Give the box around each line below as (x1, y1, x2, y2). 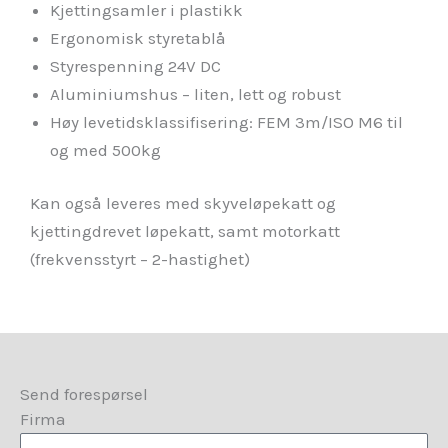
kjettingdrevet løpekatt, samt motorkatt (30, 221, 340, 242)
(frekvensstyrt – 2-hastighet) (30, 249, 250, 270)
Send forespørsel (20, 384, 148, 405)
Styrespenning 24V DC (50, 55, 221, 76)
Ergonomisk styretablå (50, 27, 226, 48)
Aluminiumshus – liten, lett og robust (50, 83, 341, 104)
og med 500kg (50, 139, 161, 160)
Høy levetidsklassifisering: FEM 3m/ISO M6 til (50, 111, 403, 132)
